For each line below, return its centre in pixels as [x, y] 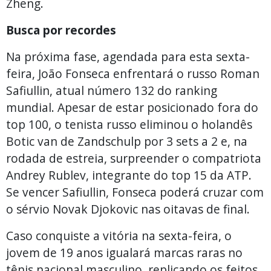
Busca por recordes [63, 30]
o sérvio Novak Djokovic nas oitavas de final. [128, 209]
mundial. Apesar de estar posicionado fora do [132, 107]
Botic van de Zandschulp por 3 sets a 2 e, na [127, 141]
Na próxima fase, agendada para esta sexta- [128, 56]
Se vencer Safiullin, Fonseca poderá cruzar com [135, 192]
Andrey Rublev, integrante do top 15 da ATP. [129, 175]
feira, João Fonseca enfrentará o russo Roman [133, 73]
